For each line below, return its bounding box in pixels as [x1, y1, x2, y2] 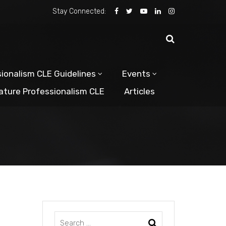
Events [122, 69, 150, 79]
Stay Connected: [52, 7, 106, 16]
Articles [124, 86, 155, 97]
